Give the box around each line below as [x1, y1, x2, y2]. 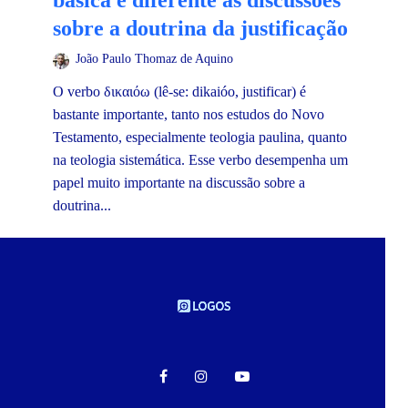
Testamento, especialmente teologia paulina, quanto [53, 129, 347, 146]
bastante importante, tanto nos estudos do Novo [53, 107, 324, 123]
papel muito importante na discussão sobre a [53, 175, 305, 191]
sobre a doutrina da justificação [53, 16, 348, 41]
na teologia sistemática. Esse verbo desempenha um [53, 152, 348, 168]
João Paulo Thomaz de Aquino [76, 52, 233, 66]
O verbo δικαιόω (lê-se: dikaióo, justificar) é [53, 84, 306, 100]
